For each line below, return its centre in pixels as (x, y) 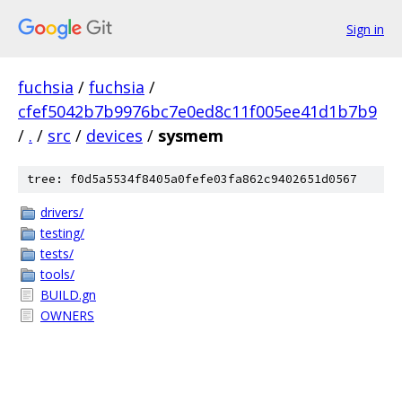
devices (114, 135)
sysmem (191, 135)
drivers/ (62, 212)
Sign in (365, 29)
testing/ (62, 233)
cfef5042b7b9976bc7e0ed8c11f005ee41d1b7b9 (197, 111)
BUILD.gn (68, 295)
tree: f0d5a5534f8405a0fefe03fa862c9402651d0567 (192, 179)
